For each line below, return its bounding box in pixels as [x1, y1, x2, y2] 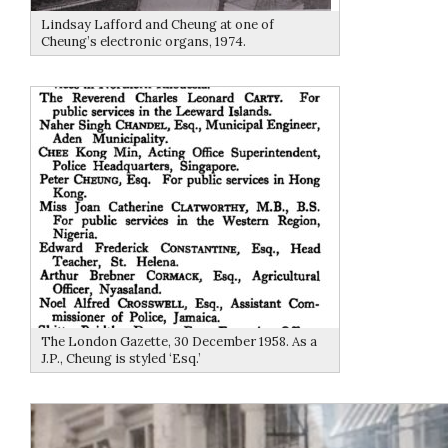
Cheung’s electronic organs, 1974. [41, 33, 246, 51]
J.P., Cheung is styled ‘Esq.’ [41, 350, 201, 368]
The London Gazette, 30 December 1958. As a [41, 333, 317, 351]
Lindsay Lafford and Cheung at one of [41, 16, 274, 34]
